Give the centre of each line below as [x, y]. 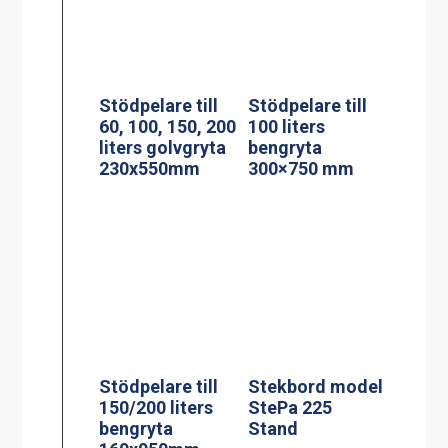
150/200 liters [156, 269]
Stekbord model [316, 222]
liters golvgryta [163, 42]
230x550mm [150, 63]
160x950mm [150, 311]
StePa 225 [290, 243]
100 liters [287, 21]
